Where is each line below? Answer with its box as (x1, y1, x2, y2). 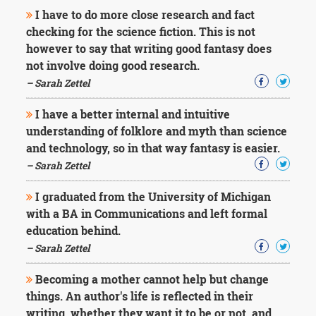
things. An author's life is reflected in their (26, 288, 254, 303)
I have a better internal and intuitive (32, 107, 231, 121)
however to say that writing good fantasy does (26, 41, 272, 56)
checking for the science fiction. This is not (26, 24, 256, 39)
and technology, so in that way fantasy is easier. (26, 140, 281, 155)
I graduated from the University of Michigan (32, 189, 272, 204)
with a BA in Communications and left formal (26, 206, 268, 221)
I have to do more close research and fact (32, 7, 255, 22)
